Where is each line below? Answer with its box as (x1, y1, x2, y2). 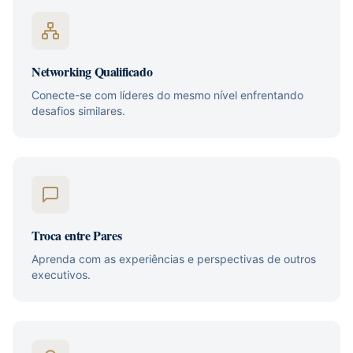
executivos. (32, 268, 91, 281)
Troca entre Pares (32, 226, 122, 244)
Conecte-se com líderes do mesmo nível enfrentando (32, 88, 303, 102)
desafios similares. (32, 104, 125, 117)
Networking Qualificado (32, 62, 153, 80)
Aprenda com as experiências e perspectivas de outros (32, 252, 316, 266)
